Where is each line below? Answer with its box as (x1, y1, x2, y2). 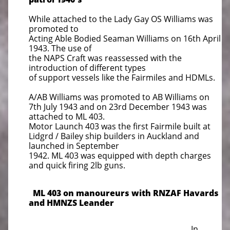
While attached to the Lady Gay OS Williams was (29, 13, 213, 25)
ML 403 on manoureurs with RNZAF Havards (33, 187, 219, 199)
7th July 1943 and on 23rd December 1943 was (29, 101, 207, 112)
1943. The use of (29, 43, 91, 54)
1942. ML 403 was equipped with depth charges (29, 150, 211, 161)
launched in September (29, 140, 119, 151)
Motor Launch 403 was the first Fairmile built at (29, 121, 210, 132)
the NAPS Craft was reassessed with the (29, 52, 182, 64)
